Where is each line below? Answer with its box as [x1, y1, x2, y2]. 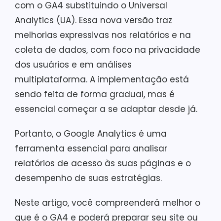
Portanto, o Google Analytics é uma [15, 128, 167, 140]
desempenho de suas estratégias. [15, 172, 162, 184]
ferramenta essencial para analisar [15, 143, 167, 154]
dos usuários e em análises [15, 59, 132, 71]
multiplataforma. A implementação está [15, 74, 189, 85]
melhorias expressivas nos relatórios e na [15, 29, 191, 41]
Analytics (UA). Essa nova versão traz [15, 14, 172, 26]
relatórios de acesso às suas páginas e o [15, 157, 191, 169]
